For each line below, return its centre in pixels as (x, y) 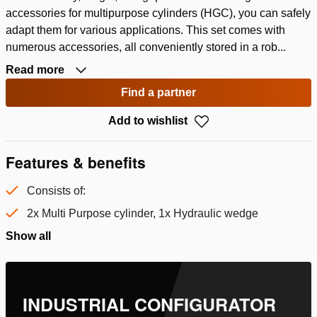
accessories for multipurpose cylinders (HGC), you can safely (158, 13)
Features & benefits (76, 162)
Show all (28, 236)
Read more (36, 70)
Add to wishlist (148, 121)
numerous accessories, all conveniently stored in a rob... (146, 47)
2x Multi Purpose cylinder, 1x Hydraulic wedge (143, 214)
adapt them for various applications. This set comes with (145, 30)
